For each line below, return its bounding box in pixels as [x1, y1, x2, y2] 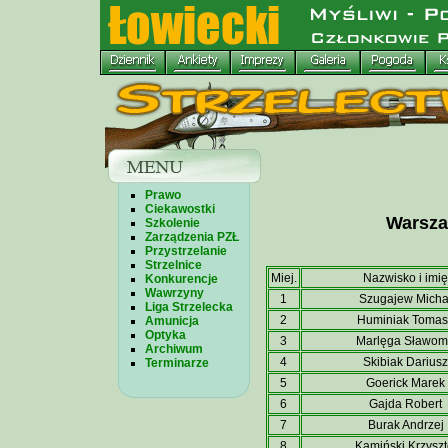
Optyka [144, 328, 186, 342]
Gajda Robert [369, 397, 442, 411]
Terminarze [144, 356, 209, 370]
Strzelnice [144, 258, 202, 272]
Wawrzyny [144, 286, 204, 300]
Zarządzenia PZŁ [144, 230, 239, 244]
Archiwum [144, 342, 203, 356]
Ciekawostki [144, 202, 215, 216]
